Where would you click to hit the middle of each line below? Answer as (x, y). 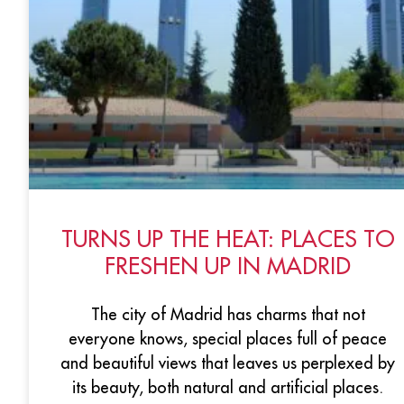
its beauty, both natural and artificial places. (228, 387)
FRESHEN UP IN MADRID (228, 266)
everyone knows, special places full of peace (228, 338)
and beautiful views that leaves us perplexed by (228, 363)
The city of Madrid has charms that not (228, 314)
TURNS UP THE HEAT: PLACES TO (228, 239)
